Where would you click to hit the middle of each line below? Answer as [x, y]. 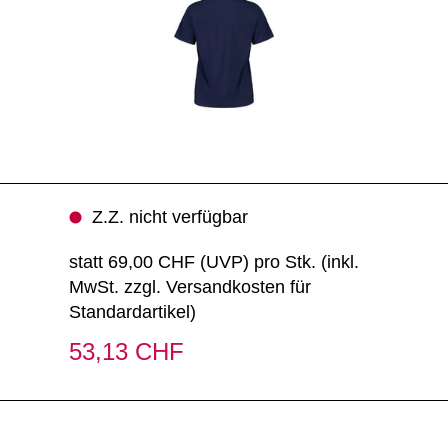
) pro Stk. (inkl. [300, 262]
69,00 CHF [151, 262]
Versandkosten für [238, 287]
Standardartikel [129, 312]
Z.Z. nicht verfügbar [169, 217]
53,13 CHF [126, 351]
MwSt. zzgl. [117, 287]
